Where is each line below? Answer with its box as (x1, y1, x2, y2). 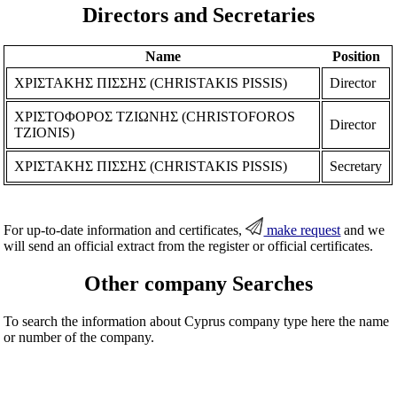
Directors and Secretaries (82, 3, 315, 27)
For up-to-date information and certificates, (4, 222, 246, 237)
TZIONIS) (14, 124, 75, 140)
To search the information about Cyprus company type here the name (4, 313, 390, 329)
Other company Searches (84, 271, 313, 295)
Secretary (330, 158, 383, 174)
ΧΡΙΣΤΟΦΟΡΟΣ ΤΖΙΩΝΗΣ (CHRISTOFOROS (14, 108, 296, 124)
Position (331, 48, 380, 64)
